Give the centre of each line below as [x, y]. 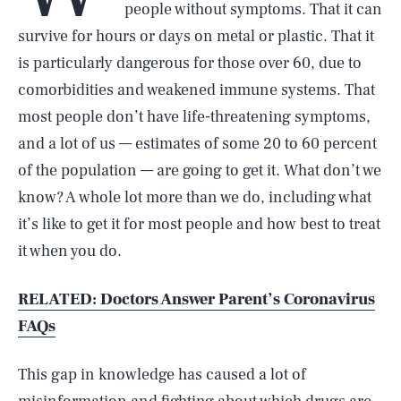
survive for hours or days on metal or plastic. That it [196, 36]
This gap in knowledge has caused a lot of [162, 375]
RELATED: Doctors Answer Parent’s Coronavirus [196, 299]
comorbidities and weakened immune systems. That [196, 90]
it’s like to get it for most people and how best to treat [199, 224]
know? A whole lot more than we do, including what [195, 197]
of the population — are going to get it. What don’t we [200, 171]
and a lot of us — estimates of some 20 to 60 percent [197, 144]
